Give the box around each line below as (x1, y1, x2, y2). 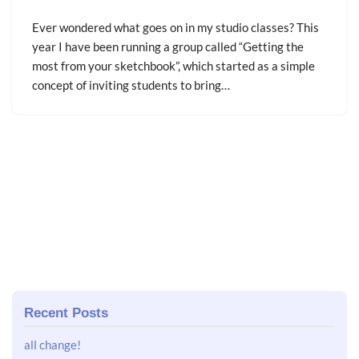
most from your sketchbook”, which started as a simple (32, 58, 315, 73)
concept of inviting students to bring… (32, 77, 232, 92)
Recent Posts (24, 305, 108, 320)
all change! (24, 337, 81, 352)
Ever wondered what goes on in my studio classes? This (32, 19, 319, 34)
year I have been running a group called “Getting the (32, 38, 304, 54)
